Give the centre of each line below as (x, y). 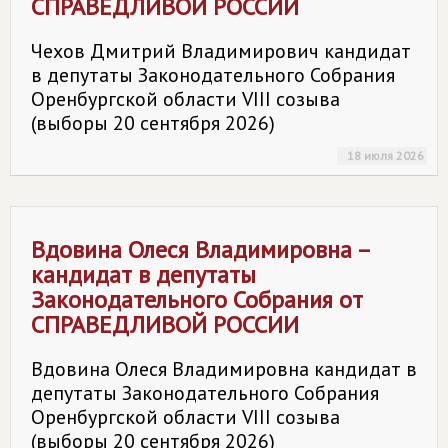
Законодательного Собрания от (197, 299)
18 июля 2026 (385, 155)
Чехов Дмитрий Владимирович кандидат (221, 51)
